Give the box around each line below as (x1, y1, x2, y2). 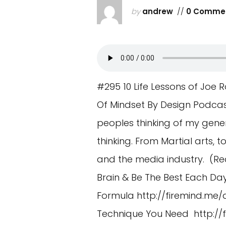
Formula (97, 189, 137, 202)
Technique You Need (97, 207, 194, 220)
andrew (142, 6, 174, 17)
